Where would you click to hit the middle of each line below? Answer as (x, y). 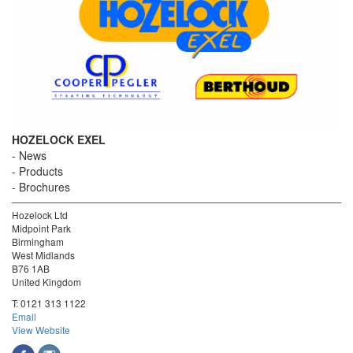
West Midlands (43, 255)
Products (41, 171)
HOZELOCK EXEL (59, 139)
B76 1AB (31, 268)
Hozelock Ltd (40, 214)
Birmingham (38, 241)
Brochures (45, 186)
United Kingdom (46, 281)
